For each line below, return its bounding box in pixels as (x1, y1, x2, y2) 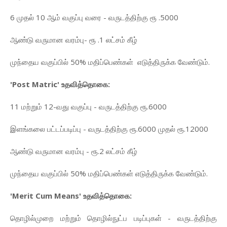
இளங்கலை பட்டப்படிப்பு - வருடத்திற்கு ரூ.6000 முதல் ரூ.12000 (10, 124, 210, 134)
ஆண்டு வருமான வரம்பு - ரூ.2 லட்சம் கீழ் (10, 146, 137, 157)
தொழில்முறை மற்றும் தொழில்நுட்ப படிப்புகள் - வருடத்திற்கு (10, 213, 217, 223)
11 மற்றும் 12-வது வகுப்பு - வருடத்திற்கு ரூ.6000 (10, 101, 169, 112)
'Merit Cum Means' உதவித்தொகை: (10, 191, 132, 201)
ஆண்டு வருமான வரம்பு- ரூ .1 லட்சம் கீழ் (10, 34, 137, 45)
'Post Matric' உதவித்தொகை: (10, 79, 110, 90)
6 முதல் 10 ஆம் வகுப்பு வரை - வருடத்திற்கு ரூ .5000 (10, 12, 180, 23)
